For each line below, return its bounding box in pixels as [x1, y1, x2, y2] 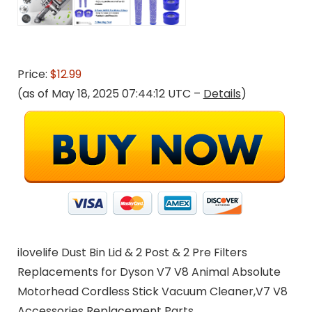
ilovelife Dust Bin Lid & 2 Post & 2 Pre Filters [17, 244, 247, 260]
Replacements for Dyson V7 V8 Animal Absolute [17, 263, 281, 280]
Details [203, 85, 241, 102]
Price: [17, 65, 50, 82]
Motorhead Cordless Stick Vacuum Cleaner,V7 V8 [17, 283, 288, 299]
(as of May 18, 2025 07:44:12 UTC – [17, 85, 203, 102]
